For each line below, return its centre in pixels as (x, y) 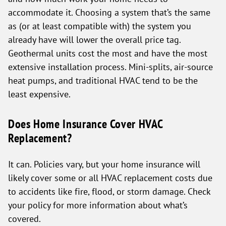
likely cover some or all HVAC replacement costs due (110, 178)
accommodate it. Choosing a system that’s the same (109, 12)
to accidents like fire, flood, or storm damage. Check (109, 191)
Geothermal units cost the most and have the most (108, 53)
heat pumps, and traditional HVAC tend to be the (103, 80)
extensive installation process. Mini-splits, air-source (110, 67)
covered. (24, 218)
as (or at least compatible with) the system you (100, 26)
